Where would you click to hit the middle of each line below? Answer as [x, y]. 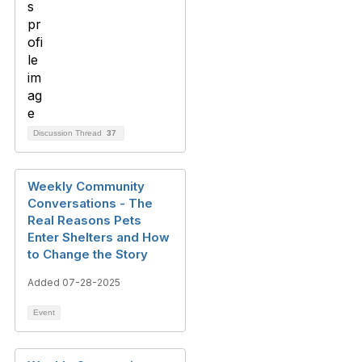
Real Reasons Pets [84, 220]
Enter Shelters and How [99, 237]
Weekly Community [86, 186]
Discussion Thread [69, 133]
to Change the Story [88, 254]
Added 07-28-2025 [74, 282]
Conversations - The [90, 203]
